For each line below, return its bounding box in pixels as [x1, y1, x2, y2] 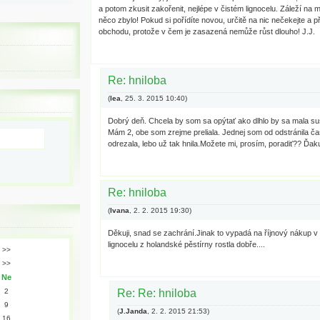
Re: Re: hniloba [116, 287, 196, 299]
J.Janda [119, 307, 147, 315]
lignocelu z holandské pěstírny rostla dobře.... [107, 240, 265, 249]
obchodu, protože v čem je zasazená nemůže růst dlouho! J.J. [99, 27, 315, 36]
